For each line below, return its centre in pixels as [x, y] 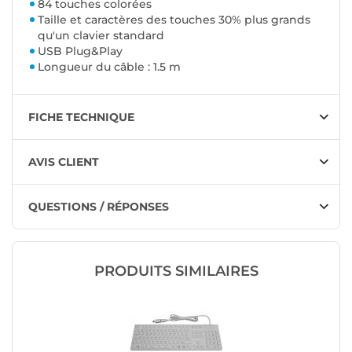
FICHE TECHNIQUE [81, 117]
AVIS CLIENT [64, 162]
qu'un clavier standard [101, 35]
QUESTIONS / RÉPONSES [99, 207]
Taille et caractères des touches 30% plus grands [174, 20]
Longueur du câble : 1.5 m [109, 67]
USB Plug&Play [80, 51]
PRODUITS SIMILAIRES [176, 271]
